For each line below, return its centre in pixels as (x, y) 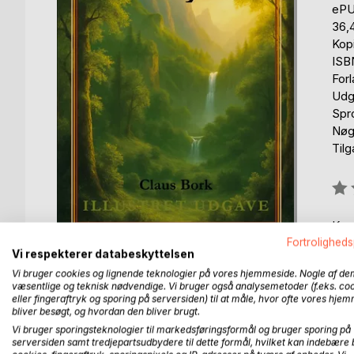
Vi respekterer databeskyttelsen (103, 254)
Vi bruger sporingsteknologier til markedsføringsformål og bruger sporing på (181, 330)
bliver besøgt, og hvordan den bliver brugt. (106, 311)
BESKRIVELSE (115, 323)
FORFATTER (225, 323)
